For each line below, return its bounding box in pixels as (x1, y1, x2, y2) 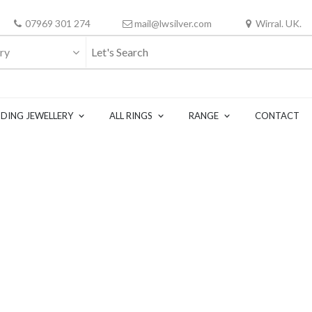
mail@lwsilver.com (134, 17, 212, 29)
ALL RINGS (109, 110, 153, 121)
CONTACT (255, 110, 299, 121)
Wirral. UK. (255, 17, 302, 29)
